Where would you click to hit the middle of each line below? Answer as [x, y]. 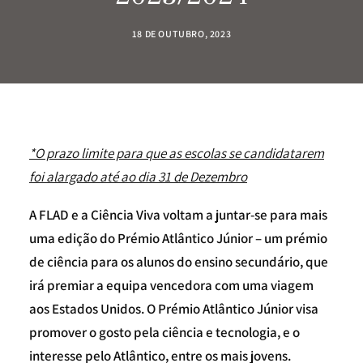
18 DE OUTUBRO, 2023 [181, 34]
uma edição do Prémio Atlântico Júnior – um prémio [178, 238]
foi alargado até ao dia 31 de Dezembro [138, 177]
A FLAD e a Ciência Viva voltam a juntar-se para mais [178, 215]
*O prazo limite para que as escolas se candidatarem [177, 153]
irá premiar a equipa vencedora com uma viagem [171, 285]
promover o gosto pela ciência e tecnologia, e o [164, 332]
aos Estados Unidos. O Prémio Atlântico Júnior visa [174, 309]
